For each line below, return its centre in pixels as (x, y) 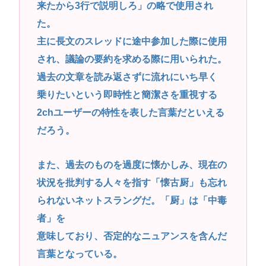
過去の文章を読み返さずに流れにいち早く (127, 77)
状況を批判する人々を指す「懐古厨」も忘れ (132, 183)
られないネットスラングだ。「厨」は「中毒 (132, 201)
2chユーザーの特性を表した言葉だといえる (130, 112)
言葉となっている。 (79, 254)
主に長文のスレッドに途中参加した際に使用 (132, 41)
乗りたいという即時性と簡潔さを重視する (127, 94)
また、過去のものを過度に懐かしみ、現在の (132, 165)
